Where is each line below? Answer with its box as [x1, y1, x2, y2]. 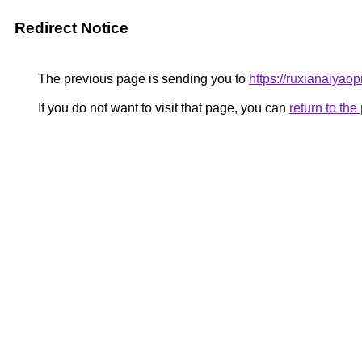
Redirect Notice [15, 19, 128, 36]
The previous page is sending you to [35, 72, 249, 86]
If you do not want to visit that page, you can [35, 101, 289, 115]
